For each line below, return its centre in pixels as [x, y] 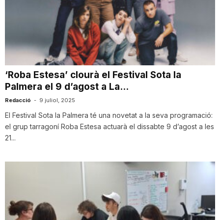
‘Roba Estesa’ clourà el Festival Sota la [93, 75]
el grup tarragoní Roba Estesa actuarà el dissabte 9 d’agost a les [110, 127]
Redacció [18, 100]
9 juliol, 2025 [57, 100]
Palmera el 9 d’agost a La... [67, 87]
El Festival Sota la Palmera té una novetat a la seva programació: [109, 115]
